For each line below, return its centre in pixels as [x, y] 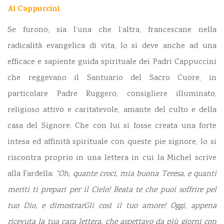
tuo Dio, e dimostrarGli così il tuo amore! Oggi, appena [112, 206]
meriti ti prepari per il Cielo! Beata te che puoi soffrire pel [112, 190]
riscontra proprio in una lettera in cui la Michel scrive [112, 158]
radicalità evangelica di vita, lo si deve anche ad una [112, 46]
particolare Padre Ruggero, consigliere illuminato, [112, 94]
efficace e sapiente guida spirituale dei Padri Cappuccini [112, 62]
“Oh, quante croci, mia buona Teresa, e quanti [136, 174]
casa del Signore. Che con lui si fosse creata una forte [112, 126]
